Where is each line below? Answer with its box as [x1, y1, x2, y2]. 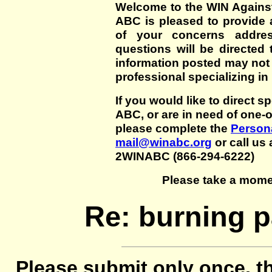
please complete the [115, 121, 231, 135]
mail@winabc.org [115, 135, 212, 149]
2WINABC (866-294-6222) [115, 149, 254, 163]
